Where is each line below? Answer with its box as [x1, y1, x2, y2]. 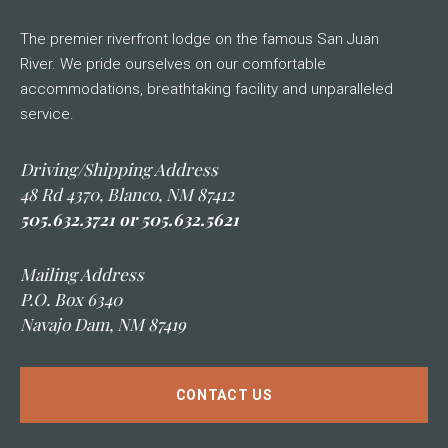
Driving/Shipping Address [20, 158, 218, 181]
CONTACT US [175, 387, 273, 404]
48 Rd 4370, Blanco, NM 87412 [20, 183, 234, 206]
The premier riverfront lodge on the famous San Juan [20, 30, 379, 49]
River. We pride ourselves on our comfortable [20, 55, 326, 74]
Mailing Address [20, 263, 144, 286]
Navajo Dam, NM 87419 [20, 313, 186, 336]
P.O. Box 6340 [20, 288, 122, 311]
